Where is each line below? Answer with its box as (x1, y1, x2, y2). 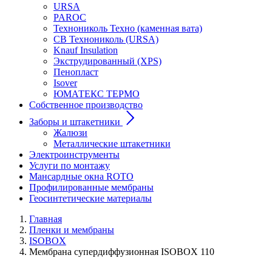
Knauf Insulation (53, 45, 118, 55)
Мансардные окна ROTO (29, 171, 134, 182)
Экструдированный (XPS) (53, 56, 161, 66)
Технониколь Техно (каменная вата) (53, 23, 202, 33)
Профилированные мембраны (29, 182, 154, 192)
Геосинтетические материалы (29, 193, 152, 203)
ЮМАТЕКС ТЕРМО (53, 89, 140, 99)
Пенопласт (53, 67, 98, 77)
